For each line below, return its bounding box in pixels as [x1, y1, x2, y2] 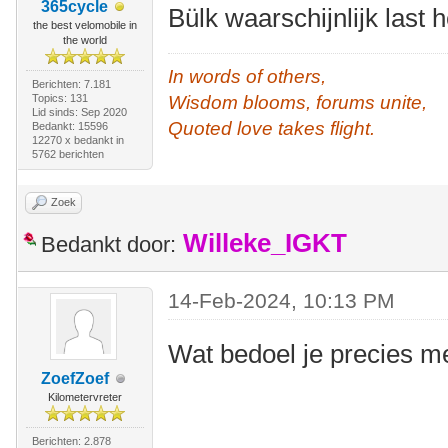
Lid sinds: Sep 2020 [31, 106, 127, 119]
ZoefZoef [40, 370, 109, 388]
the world [62, 34, 107, 47]
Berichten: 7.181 [31, 78, 111, 91]
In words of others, [168, 66, 327, 88]
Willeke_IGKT [183, 229, 347, 258]
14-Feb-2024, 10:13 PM [168, 289, 396, 313]
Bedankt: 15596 [31, 120, 108, 133]
